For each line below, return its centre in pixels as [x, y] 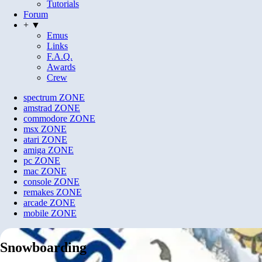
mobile [36, 213]
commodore [45, 119]
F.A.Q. [60, 57]
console [37, 182]
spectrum [40, 98]
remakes [39, 192]
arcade [35, 203]
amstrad [38, 108]
